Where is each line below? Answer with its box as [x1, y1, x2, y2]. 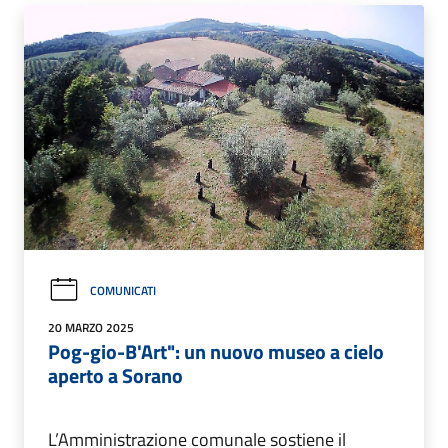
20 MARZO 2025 [48, 317, 134, 337]
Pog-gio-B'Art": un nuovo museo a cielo [48, 335, 384, 367]
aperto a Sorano [48, 359, 183, 391]
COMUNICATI [90, 280, 156, 300]
